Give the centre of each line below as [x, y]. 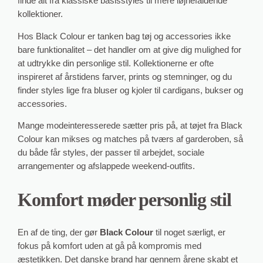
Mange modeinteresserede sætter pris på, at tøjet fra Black [130, 126]
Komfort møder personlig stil [124, 200]
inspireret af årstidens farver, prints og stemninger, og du [125, 77]
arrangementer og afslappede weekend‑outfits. [107, 166]
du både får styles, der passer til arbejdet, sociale [111, 153]
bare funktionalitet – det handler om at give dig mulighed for [130, 50]
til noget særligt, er [190, 232]
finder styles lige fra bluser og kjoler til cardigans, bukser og [131, 90]
